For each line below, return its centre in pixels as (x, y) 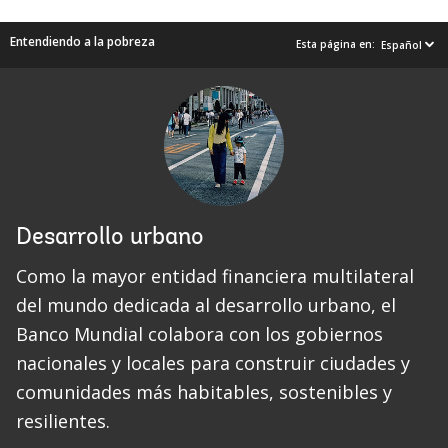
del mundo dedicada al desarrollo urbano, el (206, 305)
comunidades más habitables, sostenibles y (204, 392)
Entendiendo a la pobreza (82, 41)
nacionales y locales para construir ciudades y (213, 363)
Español (401, 45)
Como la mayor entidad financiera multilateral (215, 276)
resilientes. (63, 421)
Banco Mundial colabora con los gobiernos (199, 334)
